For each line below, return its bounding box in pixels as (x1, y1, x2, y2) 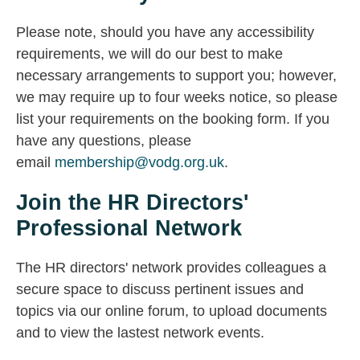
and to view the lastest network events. (16, 325, 268, 342)
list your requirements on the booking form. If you (16, 111, 329, 128)
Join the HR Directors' (16, 190, 248, 215)
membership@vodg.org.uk (55, 154, 224, 171)
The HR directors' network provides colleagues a (16, 260, 326, 276)
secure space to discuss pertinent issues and (16, 281, 304, 298)
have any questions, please (16, 133, 191, 149)
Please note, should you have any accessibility (16, 24, 314, 41)
